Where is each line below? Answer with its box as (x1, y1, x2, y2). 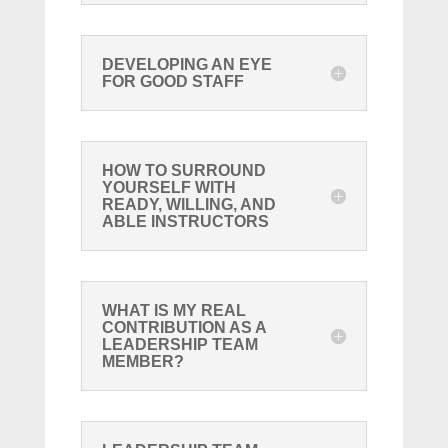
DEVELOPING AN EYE (101, 56, 272, 74)
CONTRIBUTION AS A (101, 319, 266, 337)
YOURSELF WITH (101, 179, 236, 197)
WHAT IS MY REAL (101, 302, 246, 320)
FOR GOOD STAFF (101, 73, 244, 91)
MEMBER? (101, 353, 184, 371)
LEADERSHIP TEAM (101, 336, 258, 354)
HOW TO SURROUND (101, 162, 266, 180)
